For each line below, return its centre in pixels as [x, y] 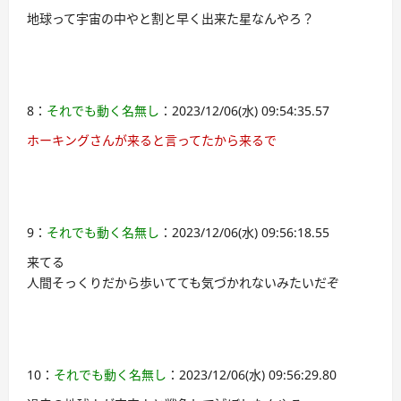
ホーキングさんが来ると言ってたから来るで [152, 141]
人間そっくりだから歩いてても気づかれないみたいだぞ [183, 283]
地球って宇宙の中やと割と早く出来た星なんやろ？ [171, 19]
